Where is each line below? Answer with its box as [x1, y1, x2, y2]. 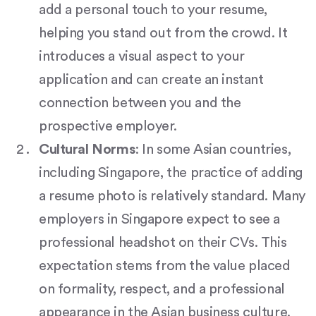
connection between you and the [39, 96, 241, 111]
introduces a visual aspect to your [39, 49, 245, 64]
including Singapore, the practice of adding [39, 166, 303, 181]
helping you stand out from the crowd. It [39, 26, 288, 41]
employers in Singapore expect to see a [39, 212, 281, 227]
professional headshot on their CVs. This [39, 236, 287, 250]
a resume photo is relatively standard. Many [39, 189, 305, 204]
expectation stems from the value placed [39, 259, 291, 274]
